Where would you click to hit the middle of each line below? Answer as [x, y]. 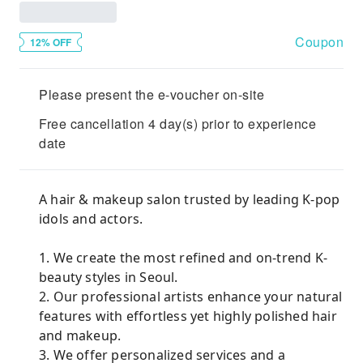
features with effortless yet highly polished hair [188, 316]
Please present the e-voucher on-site [152, 94]
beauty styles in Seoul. [109, 277]
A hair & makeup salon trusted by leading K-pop [190, 199]
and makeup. [80, 335]
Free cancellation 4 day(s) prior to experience [177, 124]
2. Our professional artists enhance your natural [191, 297]
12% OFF [51, 42]
